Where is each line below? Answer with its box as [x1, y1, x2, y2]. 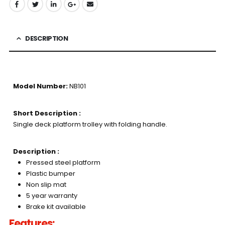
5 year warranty [26, 191, 77, 201]
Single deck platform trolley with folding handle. [13, 120, 167, 130]
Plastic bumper [26, 169, 75, 179]
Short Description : [13, 108, 81, 119]
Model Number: [13, 81, 68, 91]
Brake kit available [26, 202, 86, 212]
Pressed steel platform [26, 158, 100, 168]
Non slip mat [26, 180, 66, 190]
